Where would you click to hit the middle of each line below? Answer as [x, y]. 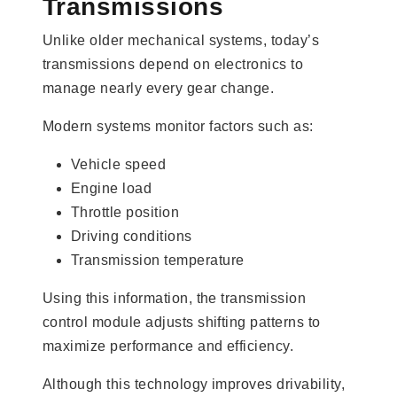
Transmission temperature [158, 260]
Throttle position [125, 212]
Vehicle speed [119, 164]
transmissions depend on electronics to [173, 64]
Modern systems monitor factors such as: [178, 126]
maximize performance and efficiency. [168, 346]
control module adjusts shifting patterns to [182, 322]
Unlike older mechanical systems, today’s [181, 40]
